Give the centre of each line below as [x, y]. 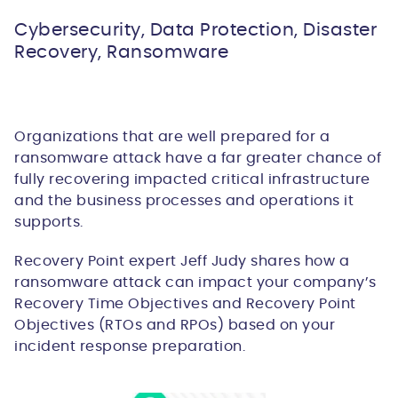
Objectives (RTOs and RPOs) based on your [175, 325]
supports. [49, 222]
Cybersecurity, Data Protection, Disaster [195, 30]
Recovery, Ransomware [121, 52]
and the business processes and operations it [184, 201]
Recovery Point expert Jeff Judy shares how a [182, 261]
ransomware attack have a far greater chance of [198, 158]
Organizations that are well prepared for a [172, 137]
